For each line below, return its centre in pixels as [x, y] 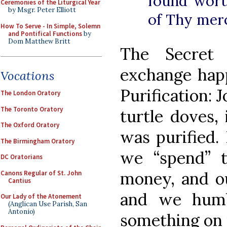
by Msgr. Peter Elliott [42, 10]
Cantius [20, 180]
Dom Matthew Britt [39, 41]
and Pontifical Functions [45, 33]
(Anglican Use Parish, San [48, 204]
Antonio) [22, 212]
